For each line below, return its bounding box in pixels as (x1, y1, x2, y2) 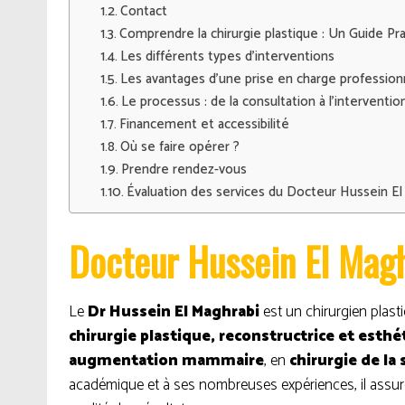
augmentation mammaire (69, 348, 264, 373)
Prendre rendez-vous (121, 158, 248, 181)
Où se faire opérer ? (120, 136, 240, 158)
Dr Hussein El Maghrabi (88, 299, 259, 325)
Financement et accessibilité (119, 113, 290, 136)
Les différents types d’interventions (120, 45, 335, 68)
